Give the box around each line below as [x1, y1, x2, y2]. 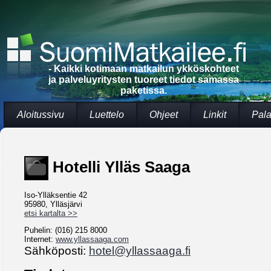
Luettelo [90, 109, 124, 120]
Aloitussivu [17, 109, 64, 120]
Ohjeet [149, 109, 178, 120]
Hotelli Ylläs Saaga [48, 158, 190, 175]
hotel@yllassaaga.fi [89, 244, 191, 258]
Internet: [24, 235, 56, 244]
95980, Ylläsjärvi [24, 200, 82, 209]
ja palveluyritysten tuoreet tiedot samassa [48, 74, 239, 85]
